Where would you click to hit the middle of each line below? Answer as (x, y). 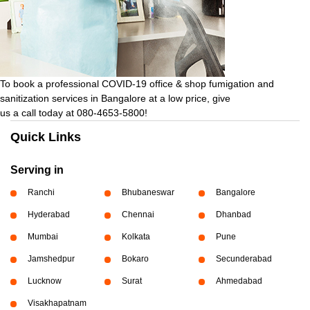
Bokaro (135, 258)
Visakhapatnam (57, 303)
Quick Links (46, 137)
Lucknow (45, 281)
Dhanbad (233, 214)
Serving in (37, 170)
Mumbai (43, 236)
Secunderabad (244, 258)
